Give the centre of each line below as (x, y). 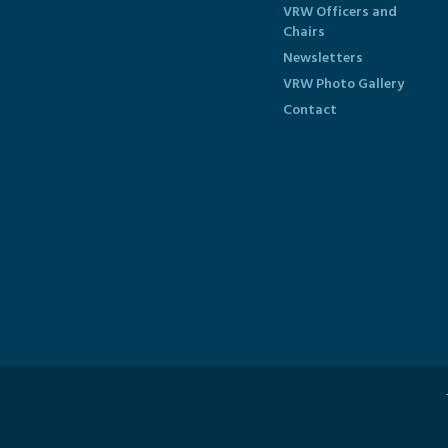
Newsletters (323, 57)
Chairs (304, 31)
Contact (310, 109)
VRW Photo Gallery (343, 83)
